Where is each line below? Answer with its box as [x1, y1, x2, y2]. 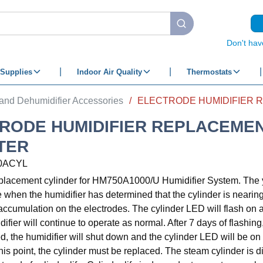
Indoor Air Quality [76, 68, 142, 76]
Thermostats [186, 68, 232, 76]
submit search [175, 24, 234, 35]
